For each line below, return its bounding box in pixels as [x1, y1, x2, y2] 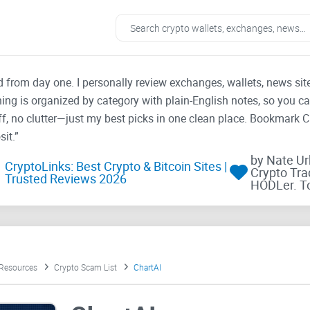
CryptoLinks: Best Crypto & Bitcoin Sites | [4, 158, 227, 175]
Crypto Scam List [53, 262, 117, 273]
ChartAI [133, 262, 161, 273]
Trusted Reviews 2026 [4, 170, 127, 188]
